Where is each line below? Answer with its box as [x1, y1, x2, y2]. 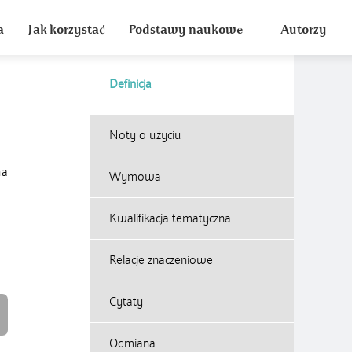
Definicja [109, 77, 152, 91]
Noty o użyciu [109, 128, 181, 142]
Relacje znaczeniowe [109, 253, 213, 267]
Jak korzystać [27, 22, 104, 38]
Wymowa [109, 170, 161, 184]
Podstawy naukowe [128, 22, 243, 38]
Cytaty [109, 295, 143, 309]
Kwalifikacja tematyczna [109, 211, 231, 225]
